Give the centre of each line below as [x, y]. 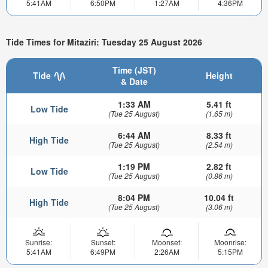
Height [219, 75]
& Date [134, 81]
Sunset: [103, 242]
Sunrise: [39, 242]
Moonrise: [230, 242]
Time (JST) [134, 70]
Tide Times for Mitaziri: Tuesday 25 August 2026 [104, 42]
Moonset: [167, 242]
